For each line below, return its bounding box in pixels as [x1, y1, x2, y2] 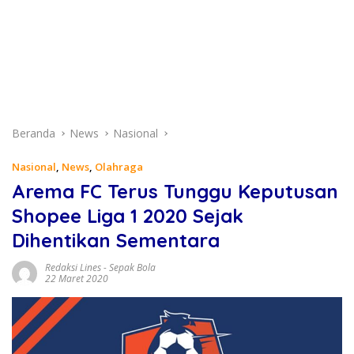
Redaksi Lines [45, 261, 101, 274]
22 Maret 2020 [45, 272, 108, 285]
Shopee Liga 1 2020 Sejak [12, 204, 243, 228]
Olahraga [95, 160, 143, 174]
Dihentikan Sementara [12, 228, 220, 252]
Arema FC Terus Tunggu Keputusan [12, 179, 338, 203]
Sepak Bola [109, 261, 156, 274]
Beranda [12, 126, 55, 141]
